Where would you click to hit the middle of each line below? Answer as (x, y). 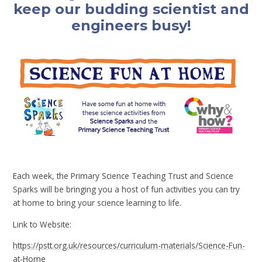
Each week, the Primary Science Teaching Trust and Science (123, 176)
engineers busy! (131, 25)
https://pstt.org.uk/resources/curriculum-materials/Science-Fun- (129, 246)
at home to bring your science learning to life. (97, 203)
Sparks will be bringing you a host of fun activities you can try (127, 189)
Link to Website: (42, 224)
